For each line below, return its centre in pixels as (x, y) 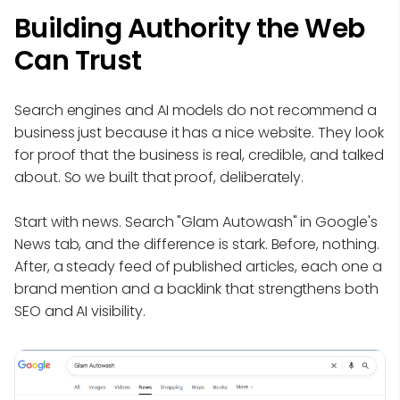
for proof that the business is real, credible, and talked (200, 155)
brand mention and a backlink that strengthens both (196, 289)
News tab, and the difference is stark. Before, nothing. (197, 245)
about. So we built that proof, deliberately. (159, 178)
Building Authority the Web (190, 29)
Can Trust (78, 61)
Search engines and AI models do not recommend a (196, 111)
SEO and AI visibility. (80, 312)
